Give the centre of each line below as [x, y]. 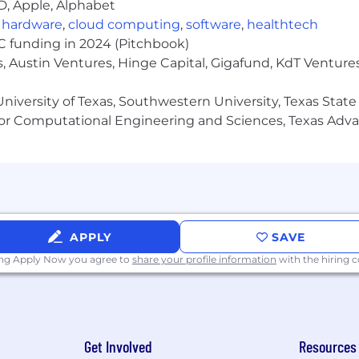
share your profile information [204, 259]
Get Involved [118, 346]
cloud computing [124, 24]
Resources [328, 346]
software [214, 24]
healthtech [282, 24]
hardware [32, 24]
